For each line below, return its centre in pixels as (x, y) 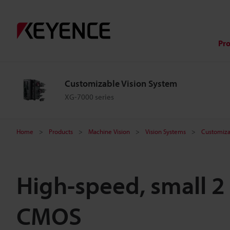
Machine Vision (109, 131)
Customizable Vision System (121, 83)
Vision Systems (166, 131)
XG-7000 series (89, 97)
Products (61, 131)
